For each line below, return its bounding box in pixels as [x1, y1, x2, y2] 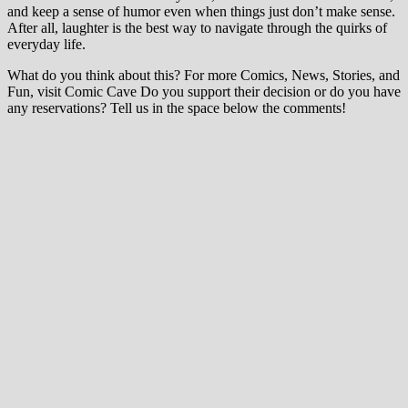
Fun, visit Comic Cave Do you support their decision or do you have [7, 83, 401, 99]
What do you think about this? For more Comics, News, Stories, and [7, 66, 400, 83]
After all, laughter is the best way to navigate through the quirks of [7, 19, 387, 36]
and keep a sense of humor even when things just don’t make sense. [7, 3, 395, 19]
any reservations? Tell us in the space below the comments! [7, 99, 346, 116]
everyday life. [7, 36, 86, 52]
